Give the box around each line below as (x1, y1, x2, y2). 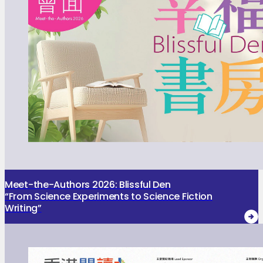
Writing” (5, 201, 42, 215)
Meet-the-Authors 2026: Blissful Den (5, 178, 171, 192)
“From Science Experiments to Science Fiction (5, 190, 213, 204)
